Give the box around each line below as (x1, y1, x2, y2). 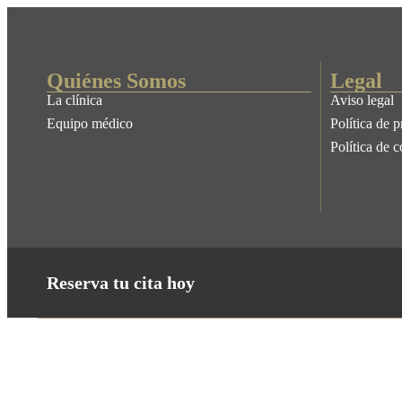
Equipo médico (47, 116, 133, 131)
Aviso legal (330, 92, 394, 108)
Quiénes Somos (47, 69, 186, 92)
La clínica (47, 92, 102, 108)
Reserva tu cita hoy (47, 273, 195, 293)
